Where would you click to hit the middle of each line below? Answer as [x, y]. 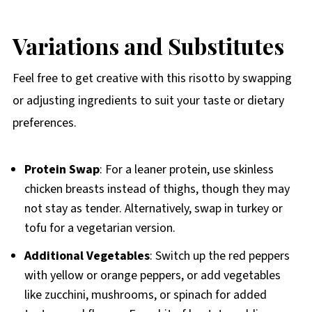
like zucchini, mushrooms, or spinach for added [145, 295]
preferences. [44, 123]
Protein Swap [62, 170]
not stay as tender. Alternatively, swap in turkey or [153, 209]
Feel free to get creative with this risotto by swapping [152, 79]
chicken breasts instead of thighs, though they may [157, 189]
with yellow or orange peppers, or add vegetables [152, 276]
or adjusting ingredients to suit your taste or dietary [148, 101]
